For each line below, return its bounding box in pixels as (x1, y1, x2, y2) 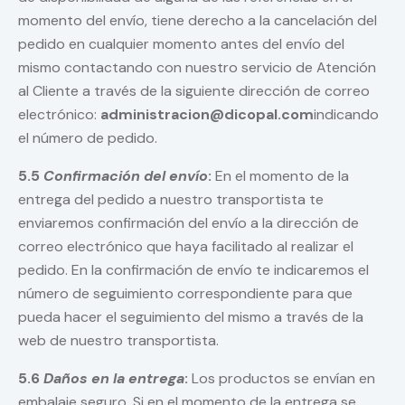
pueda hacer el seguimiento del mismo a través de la (18, 307, 363, 327)
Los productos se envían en (188, 369, 375, 389)
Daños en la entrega (43, 369, 184, 389)
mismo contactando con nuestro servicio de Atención (18, 58, 376, 78)
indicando (314, 105, 379, 125)
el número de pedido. (18, 128, 157, 148)
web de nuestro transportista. (18, 331, 219, 351)
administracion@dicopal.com (100, 105, 314, 125)
